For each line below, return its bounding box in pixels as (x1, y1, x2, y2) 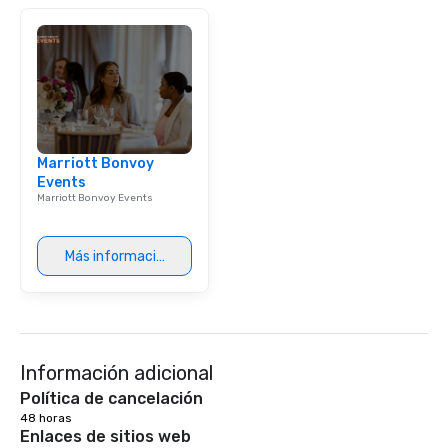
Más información (64, 247, 172, 265)
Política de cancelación (20, 389, 203, 408)
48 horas (20, 411, 72, 425)
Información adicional (20, 361, 213, 385)
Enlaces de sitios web (20, 427, 191, 446)
